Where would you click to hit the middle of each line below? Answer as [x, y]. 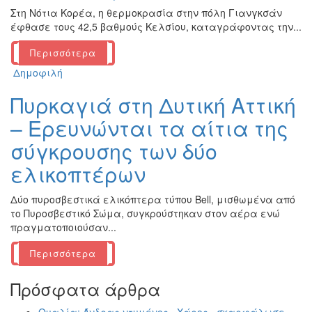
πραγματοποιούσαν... [63, 227]
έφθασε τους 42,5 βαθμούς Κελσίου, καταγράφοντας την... [156, 27]
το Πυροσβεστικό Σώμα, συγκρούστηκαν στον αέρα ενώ [145, 213]
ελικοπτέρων [78, 174]
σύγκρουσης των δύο [114, 151]
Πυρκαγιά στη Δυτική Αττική [153, 105]
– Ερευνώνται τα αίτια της [149, 128]
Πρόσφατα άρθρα [85, 289]
